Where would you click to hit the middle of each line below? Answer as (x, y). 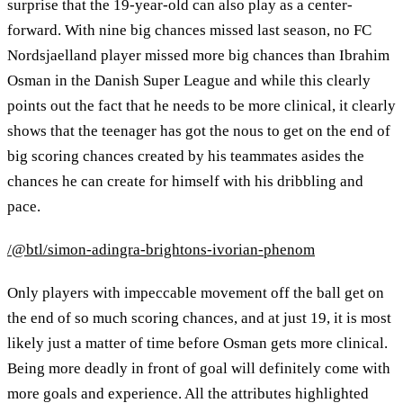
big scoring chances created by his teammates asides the (186, 157)
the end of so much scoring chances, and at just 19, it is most (199, 318)
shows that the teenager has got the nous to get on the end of (199, 131)
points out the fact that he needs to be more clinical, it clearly (201, 106)
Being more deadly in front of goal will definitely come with (199, 368)
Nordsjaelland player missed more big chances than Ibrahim (198, 56)
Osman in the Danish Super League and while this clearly (189, 81)
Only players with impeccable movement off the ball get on (196, 292)
